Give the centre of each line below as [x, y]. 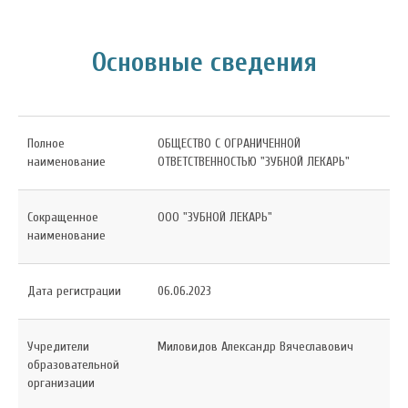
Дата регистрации [74, 291]
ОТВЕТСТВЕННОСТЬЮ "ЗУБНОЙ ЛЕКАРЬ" [254, 162]
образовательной [73, 365]
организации [61, 383]
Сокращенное [63, 217]
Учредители [58, 347]
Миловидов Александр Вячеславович [255, 347]
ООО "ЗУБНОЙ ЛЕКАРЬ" [215, 217]
